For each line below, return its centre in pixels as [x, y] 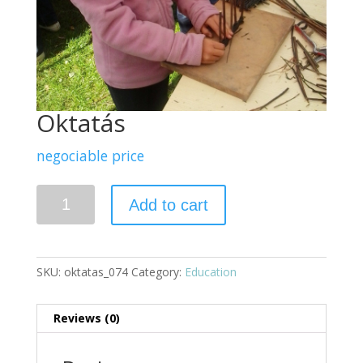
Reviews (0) [86, 318]
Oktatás [81, 123]
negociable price [90, 156]
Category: [158, 272]
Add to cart [169, 205]
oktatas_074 [96, 272]
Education [210, 272]
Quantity [58, 194]
